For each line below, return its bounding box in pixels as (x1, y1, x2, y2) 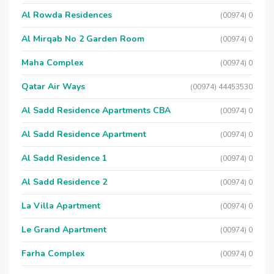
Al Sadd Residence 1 (21, 152, 107, 164)
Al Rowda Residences (21, 9, 112, 21)
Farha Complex (21, 248, 85, 259)
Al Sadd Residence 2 (21, 176, 107, 188)
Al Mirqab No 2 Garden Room (21, 33, 144, 45)
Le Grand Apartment (21, 224, 106, 235)
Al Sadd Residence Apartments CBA (21, 105, 171, 116)
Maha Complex (21, 57, 84, 68)
